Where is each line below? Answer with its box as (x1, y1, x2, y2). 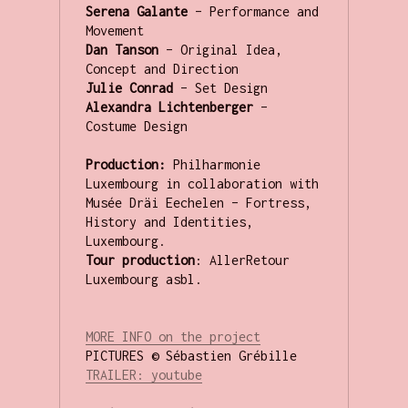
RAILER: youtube (92, 367, 202, 383)
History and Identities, (85, 214, 253, 230)
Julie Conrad (85, 80, 173, 97)
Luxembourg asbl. (85, 271, 202, 288)
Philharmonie (165, 157, 260, 173)
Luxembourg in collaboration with (85, 176, 319, 192)
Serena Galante (85, 4, 188, 20)
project (209, 329, 260, 345)
